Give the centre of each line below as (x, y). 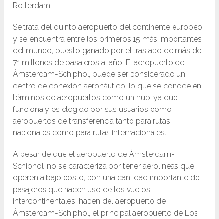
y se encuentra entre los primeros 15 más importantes (108, 39)
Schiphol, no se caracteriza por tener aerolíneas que (104, 166)
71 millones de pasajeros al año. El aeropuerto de (99, 63)
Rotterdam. (33, 6)
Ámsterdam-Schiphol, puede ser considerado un (99, 74)
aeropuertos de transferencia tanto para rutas (92, 121)
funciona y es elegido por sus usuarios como (92, 109)
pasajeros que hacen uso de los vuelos (82, 190)
